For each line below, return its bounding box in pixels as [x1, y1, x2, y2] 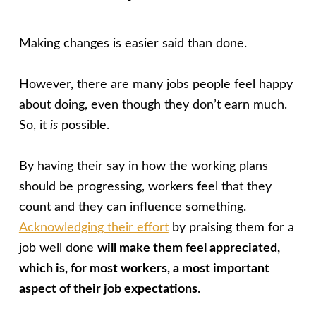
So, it [18, 119, 50, 133]
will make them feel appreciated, [97, 242, 280, 255]
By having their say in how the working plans [18, 160, 268, 174]
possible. [57, 119, 109, 133]
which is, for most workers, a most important [18, 262, 269, 276]
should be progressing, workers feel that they [18, 181, 272, 194]
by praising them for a [168, 221, 294, 235]
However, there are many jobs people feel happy [18, 78, 293, 92]
